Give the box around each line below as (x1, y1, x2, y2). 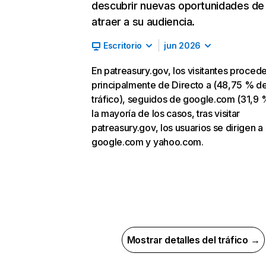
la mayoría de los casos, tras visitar (91, 107, 240, 119)
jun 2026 (164, 40, 201, 50)
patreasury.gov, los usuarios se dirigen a (91, 122, 263, 134)
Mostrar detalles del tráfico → (126, 234, 260, 246)
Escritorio (103, 40, 142, 50)
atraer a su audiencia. (91, 15, 195, 28)
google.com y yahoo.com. (91, 136, 204, 148)
